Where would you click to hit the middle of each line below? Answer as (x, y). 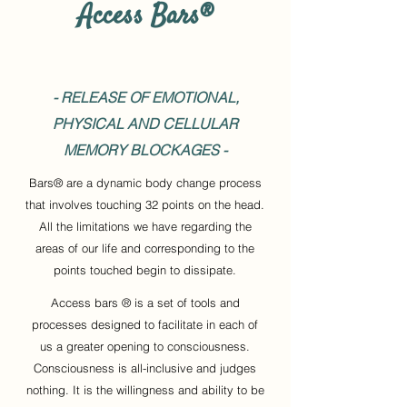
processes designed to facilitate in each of (145, 324)
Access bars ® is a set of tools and (145, 303)
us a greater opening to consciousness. (145, 346)
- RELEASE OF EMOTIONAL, (145, 97)
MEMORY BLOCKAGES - (145, 150)
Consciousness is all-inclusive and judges (145, 368)
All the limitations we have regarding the (145, 226)
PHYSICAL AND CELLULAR (145, 124)
